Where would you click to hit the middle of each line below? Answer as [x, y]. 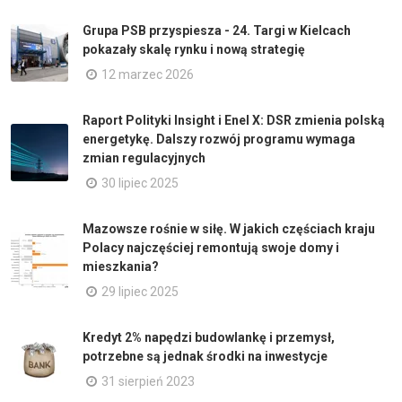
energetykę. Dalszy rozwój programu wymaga [219, 139]
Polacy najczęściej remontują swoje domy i [211, 248]
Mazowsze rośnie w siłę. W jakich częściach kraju [229, 229]
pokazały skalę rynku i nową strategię [194, 49]
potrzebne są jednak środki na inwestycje [205, 356]
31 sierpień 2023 [148, 381]
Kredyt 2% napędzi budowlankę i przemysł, [209, 337]
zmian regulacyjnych [144, 158]
